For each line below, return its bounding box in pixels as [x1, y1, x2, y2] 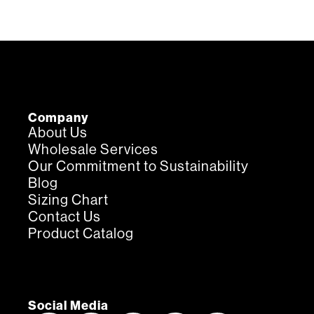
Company [28, 111, 89, 124]
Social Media [28, 299, 109, 312]
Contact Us [28, 210, 101, 224]
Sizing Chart [28, 193, 109, 207]
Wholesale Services [28, 143, 158, 157]
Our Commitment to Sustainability [28, 160, 249, 174]
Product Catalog [28, 227, 134, 241]
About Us [28, 126, 88, 140]
